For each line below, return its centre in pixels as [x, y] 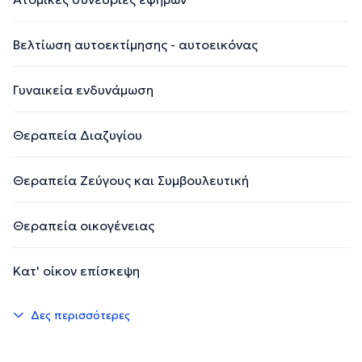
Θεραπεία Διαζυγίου [78, 135]
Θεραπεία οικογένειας [84, 225]
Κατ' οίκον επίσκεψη [76, 270]
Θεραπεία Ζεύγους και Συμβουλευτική [131, 180]
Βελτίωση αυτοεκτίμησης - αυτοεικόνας [135, 44]
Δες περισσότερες [80, 315]
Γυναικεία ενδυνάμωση [83, 89]
